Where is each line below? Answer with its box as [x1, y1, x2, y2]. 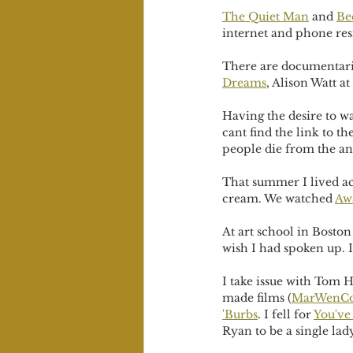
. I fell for [258, 307, 314, 321]
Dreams [222, 76, 266, 90]
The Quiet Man [222, 9, 309, 24]
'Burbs [222, 307, 258, 321]
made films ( [222, 291, 292, 305]
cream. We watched [222, 191, 335, 206]
